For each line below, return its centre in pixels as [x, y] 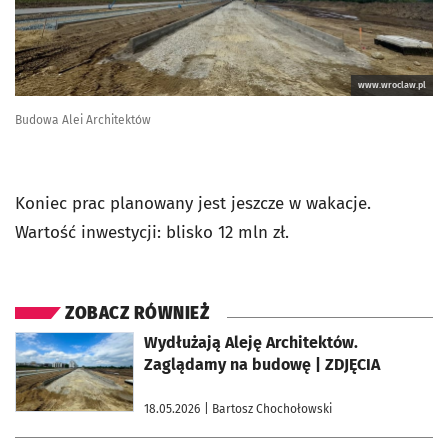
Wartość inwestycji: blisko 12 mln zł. [152, 233]
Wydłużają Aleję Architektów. [251, 343]
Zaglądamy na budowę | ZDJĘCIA [262, 365]
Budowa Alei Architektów [83, 120]
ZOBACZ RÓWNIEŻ [137, 314]
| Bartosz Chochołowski [268, 409]
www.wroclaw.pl [392, 85]
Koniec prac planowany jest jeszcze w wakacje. [193, 204]
